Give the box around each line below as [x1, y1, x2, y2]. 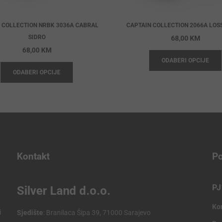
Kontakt [16, 151, 50, 162]
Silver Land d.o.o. [16, 184, 111, 198]
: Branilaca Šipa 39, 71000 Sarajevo [43, 209, 151, 217]
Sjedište [16, 209, 43, 217]
